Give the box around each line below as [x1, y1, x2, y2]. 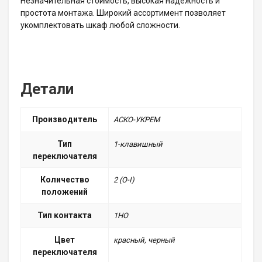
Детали [20, 80, 74, 98]
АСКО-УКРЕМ [113, 115, 160, 125]
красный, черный [113, 236, 175, 245]
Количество [40, 175, 89, 185]
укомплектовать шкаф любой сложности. [20, 20, 180, 30]
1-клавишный [113, 140, 163, 149]
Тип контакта [37, 211, 92, 220]
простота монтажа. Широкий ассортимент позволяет [20, 8, 226, 18]
